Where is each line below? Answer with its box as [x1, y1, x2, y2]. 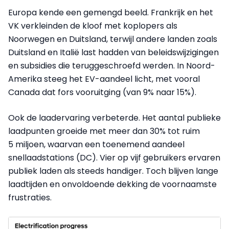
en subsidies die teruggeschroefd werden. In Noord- [8, 59, 215, 72]
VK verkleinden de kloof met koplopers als [8, 19, 177, 32]
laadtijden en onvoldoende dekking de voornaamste [8, 178, 217, 190]
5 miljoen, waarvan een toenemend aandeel [8, 138, 185, 150]
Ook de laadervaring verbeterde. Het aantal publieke [8, 111, 221, 124]
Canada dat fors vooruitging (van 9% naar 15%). [8, 86, 196, 98]
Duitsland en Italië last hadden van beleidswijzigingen [8, 46, 219, 58]
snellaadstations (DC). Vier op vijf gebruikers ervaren [8, 151, 220, 164]
